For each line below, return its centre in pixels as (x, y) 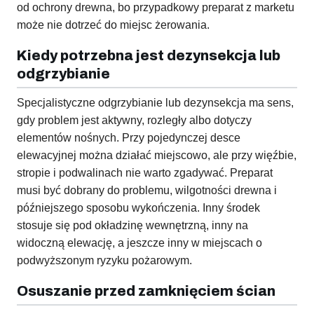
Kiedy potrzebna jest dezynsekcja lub (149, 56)
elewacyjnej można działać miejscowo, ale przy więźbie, (157, 156)
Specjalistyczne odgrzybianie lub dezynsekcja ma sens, (155, 103)
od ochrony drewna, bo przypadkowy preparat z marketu (156, 8)
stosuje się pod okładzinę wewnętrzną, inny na (132, 226)
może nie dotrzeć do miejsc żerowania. (113, 25)
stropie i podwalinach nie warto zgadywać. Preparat (145, 173)
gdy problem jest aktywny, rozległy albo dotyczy (134, 121)
